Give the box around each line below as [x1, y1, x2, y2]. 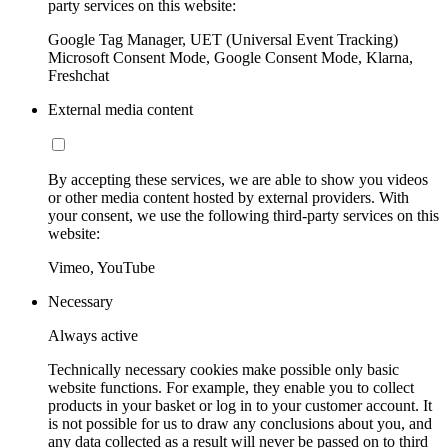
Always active [48, 327, 138, 345]
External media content [48, 101, 193, 119]
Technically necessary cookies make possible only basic [48, 361, 399, 379]
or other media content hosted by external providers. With [48, 189, 409, 207]
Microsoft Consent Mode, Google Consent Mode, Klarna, [48, 49, 413, 67]
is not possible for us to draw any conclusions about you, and [48, 415, 432, 433]
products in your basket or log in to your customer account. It [48, 397, 432, 415]
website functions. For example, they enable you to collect [48, 379, 414, 397]
